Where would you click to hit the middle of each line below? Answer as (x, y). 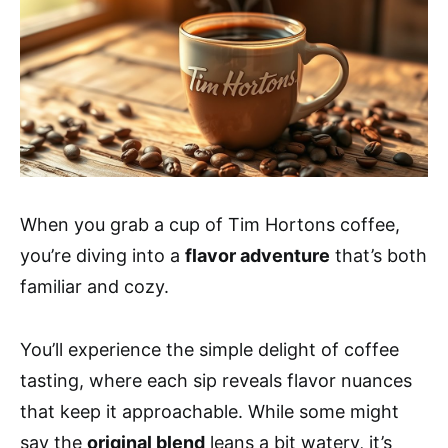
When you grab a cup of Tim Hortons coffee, (210, 225)
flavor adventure (257, 256)
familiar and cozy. (94, 287)
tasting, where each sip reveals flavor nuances (216, 381)
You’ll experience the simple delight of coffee (209, 350)
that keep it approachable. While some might (209, 412)
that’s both (378, 256)
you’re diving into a (102, 256)
